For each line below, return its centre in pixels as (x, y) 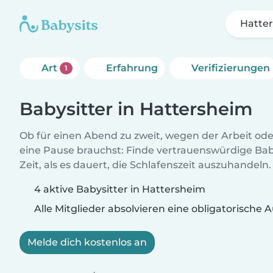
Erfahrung (132, 68)
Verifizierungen (230, 68)
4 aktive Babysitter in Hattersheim (120, 189)
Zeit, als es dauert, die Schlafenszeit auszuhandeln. (145, 165)
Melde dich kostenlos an (87, 242)
